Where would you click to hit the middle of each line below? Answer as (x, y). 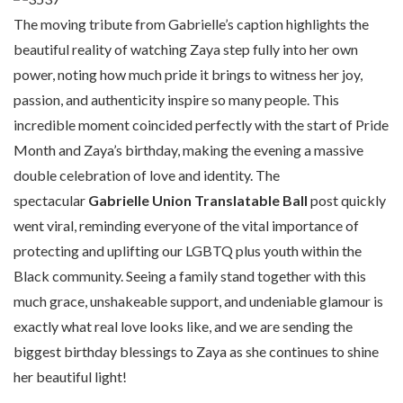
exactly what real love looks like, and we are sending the (183, 326)
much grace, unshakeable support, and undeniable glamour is (198, 301)
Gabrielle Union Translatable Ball (198, 200)
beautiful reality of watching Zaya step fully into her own (186, 49)
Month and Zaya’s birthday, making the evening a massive (188, 150)
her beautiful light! (70, 376)
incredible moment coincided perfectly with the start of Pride (201, 125)
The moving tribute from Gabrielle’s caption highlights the (191, 24)
